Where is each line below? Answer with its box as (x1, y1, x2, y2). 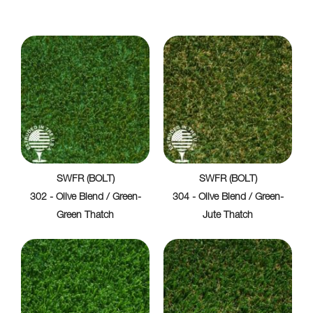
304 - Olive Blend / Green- (172, 193, 284, 203)
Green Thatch (57, 211, 114, 221)
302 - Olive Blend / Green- (29, 193, 141, 203)
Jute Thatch (203, 211, 253, 221)
